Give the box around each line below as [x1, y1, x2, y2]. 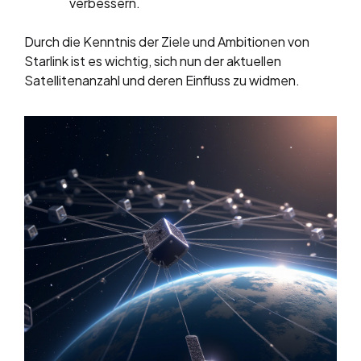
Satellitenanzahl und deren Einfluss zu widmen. [24, 71, 300, 89]
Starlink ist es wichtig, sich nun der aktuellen [24, 52, 281, 69]
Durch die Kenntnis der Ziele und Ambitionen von [24, 32, 309, 50]
